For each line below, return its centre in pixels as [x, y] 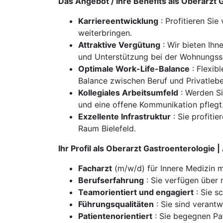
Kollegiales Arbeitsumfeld [128, 93]
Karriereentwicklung [118, 21]
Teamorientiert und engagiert [136, 192]
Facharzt [95, 168]
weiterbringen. [105, 33]
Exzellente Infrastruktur [124, 116]
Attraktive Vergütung [119, 45]
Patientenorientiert [115, 216]
